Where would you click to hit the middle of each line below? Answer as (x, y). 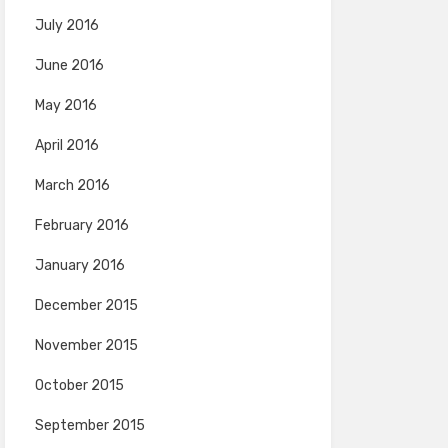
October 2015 (79, 385)
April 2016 (66, 145)
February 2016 (81, 225)
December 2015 (86, 305)
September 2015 (89, 425)
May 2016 (65, 105)
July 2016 (66, 25)
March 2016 (72, 185)
